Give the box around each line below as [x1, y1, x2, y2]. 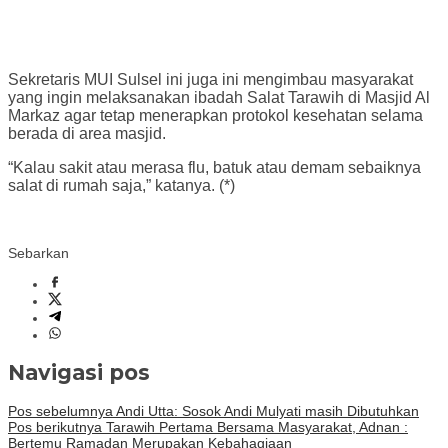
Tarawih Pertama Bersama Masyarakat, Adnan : [102, 418, 408, 435]
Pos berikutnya [8, 418, 102, 435]
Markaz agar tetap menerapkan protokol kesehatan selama [8, 106, 423, 124]
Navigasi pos [8, 360, 150, 386]
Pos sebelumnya [8, 402, 113, 419]
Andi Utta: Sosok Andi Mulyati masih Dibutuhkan [113, 402, 419, 419]
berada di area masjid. [8, 124, 166, 142]
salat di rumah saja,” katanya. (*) [8, 176, 235, 194]
